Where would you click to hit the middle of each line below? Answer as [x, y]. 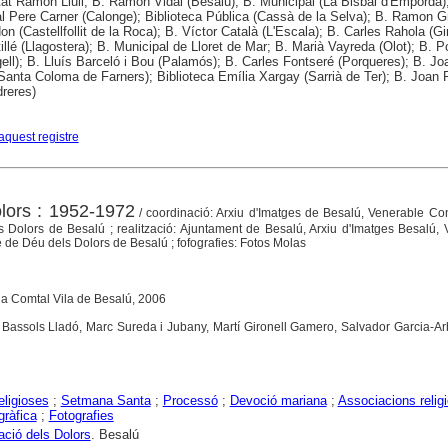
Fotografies [81, 416]
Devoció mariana [278, 401]
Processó [190, 401]
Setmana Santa [105, 401]
